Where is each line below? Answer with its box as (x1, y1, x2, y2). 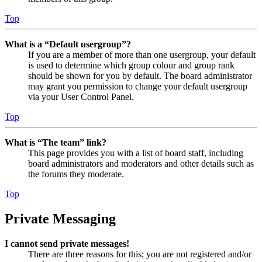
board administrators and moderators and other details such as (28, 158, 254, 169)
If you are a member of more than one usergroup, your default (28, 50, 256, 60)
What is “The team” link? (5, 137, 106, 148)
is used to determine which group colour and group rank (28, 60, 235, 71)
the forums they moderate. (28, 169, 124, 180)
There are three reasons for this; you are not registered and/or (28, 249, 251, 260)
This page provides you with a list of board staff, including (28, 148, 243, 158)
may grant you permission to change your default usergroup (28, 81, 247, 92)
